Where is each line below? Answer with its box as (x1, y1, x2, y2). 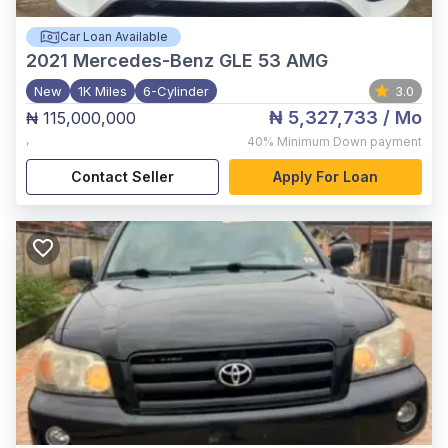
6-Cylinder (143, 83, 209, 99)
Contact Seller (71, 168, 174, 185)
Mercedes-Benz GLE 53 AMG (73, 50, 328, 71)
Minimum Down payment (277, 134, 422, 149)
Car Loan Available (59, 29, 168, 44)
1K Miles (78, 83, 127, 99)
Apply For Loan (273, 168, 378, 185)
